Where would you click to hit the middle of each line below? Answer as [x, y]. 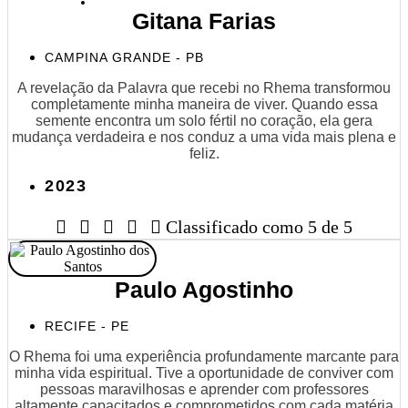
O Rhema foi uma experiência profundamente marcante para [204, 356]
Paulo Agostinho [204, 289]
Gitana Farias [204, 20]
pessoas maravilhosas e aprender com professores [204, 389]
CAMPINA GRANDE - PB [124, 57]
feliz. [204, 153]
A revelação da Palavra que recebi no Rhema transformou [204, 87]
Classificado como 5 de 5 [259, 226]
